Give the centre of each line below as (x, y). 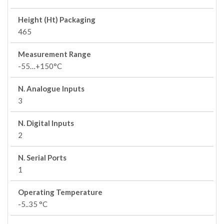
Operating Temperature (60, 192)
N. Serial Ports (42, 157)
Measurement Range (54, 54)
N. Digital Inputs (46, 123)
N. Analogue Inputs (51, 88)
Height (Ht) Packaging (57, 19)
